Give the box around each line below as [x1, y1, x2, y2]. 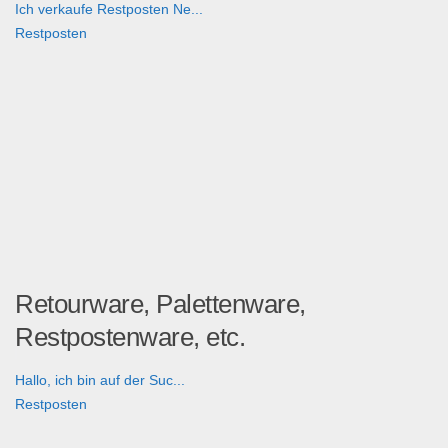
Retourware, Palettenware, [15, 289, 306, 320]
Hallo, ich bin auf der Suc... [15, 372, 185, 389]
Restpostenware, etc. [15, 322, 245, 353]
